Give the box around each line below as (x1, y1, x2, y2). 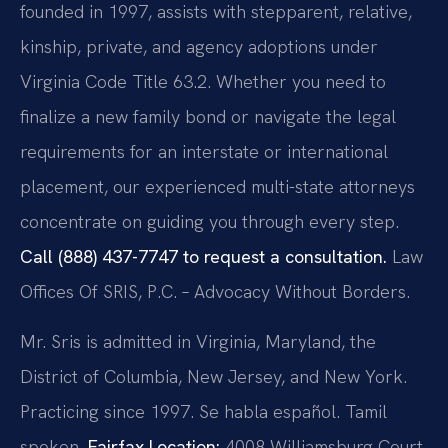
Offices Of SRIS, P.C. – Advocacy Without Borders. (20, 280, 410, 304)
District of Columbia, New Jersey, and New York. (20, 364, 407, 388)
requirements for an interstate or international (20, 140, 388, 164)
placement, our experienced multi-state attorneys (20, 175, 415, 199)
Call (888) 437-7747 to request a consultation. (20, 245, 387, 269)
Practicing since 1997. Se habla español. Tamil (20, 399, 387, 423)
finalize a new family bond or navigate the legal (20, 105, 396, 129)
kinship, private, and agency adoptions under (20, 35, 378, 59)
